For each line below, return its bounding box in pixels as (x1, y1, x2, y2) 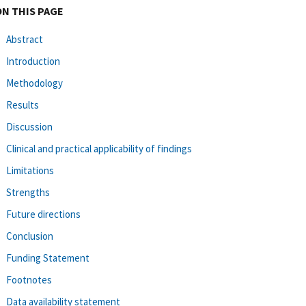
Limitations (6, 163, 54, 177)
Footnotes (6, 273, 52, 286)
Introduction (6, 54, 60, 68)
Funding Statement (6, 251, 89, 264)
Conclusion (6, 229, 53, 242)
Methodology (6, 76, 63, 89)
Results (6, 98, 39, 111)
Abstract (6, 32, 43, 46)
